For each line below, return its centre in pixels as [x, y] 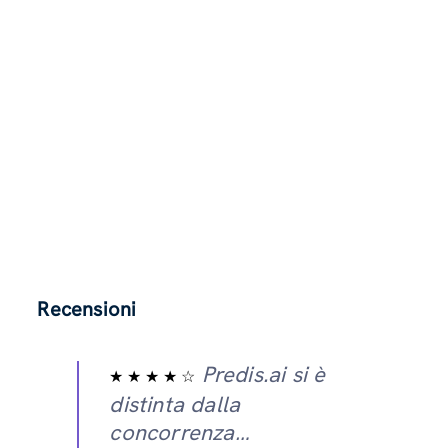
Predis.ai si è [260, 375]
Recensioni [87, 309]
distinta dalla [175, 405]
